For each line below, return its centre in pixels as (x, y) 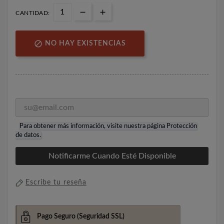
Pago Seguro (56, 216)
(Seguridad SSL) (100, 216)
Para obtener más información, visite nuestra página (93, 126)
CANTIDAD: (33, 13)
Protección (182, 126)
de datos (27, 135)
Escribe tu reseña (56, 182)
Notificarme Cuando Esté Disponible (112, 156)
